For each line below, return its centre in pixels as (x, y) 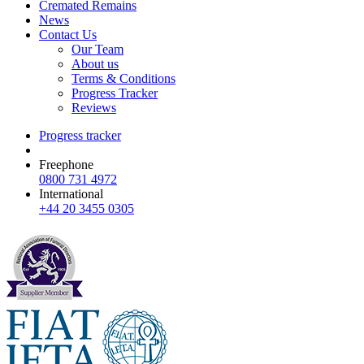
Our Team (97, 49)
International (71, 193)
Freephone (66, 164)
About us (95, 63)
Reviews (94, 107)
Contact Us (68, 34)
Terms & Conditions (123, 78)
